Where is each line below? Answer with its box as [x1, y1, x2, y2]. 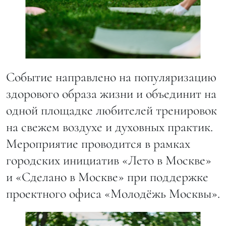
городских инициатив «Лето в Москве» [6, 152, 211, 168]
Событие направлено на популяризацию [6, 69, 216, 85]
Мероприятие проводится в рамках [6, 136, 190, 152]
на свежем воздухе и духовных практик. [6, 119, 213, 135]
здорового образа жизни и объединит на [6, 86, 216, 102]
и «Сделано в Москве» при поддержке [6, 169, 208, 185]
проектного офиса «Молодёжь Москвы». [6, 186, 220, 202]
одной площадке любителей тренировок [6, 102, 217, 119]
